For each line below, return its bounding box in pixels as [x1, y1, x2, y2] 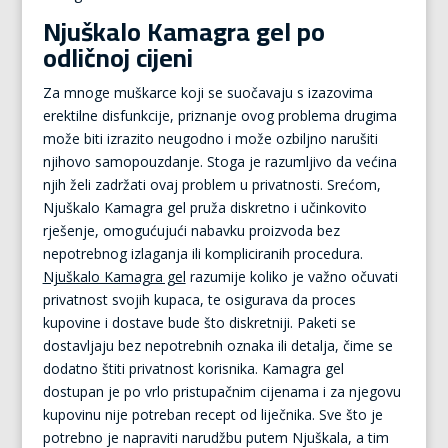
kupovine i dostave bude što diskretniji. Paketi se [42, 313, 356, 332]
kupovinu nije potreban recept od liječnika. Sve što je [42, 405, 383, 424]
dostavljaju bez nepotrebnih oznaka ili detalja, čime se [42, 336, 393, 355]
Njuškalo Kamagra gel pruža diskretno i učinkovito [42, 198, 367, 217]
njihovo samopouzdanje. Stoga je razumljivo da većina [42, 152, 397, 171]
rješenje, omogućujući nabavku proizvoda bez [42, 221, 340, 240]
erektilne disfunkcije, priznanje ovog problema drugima [42, 106, 397, 125]
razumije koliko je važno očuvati [185, 267, 398, 286]
